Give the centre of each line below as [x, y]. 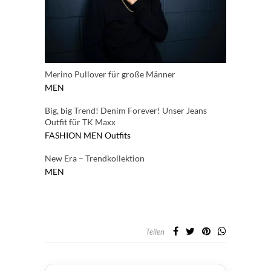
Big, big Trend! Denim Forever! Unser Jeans [126, 110]
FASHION [63, 135]
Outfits [118, 135]
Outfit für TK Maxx [80, 122]
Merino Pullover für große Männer [110, 74]
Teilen [155, 231]
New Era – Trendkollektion [95, 158]
